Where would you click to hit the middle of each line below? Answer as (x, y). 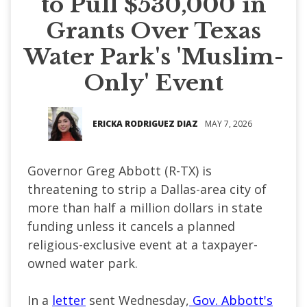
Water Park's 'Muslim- (153, 57)
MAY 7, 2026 (229, 123)
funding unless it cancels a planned (131, 226)
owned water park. (83, 263)
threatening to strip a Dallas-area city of (147, 189)
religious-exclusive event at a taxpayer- (143, 244)
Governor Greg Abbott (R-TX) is (120, 170)
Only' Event (153, 83)
